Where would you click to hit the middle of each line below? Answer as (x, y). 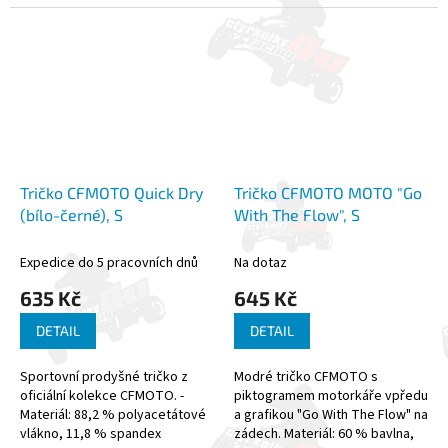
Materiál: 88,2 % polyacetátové (113, 415)
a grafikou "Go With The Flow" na (331, 415)
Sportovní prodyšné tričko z (104, 377)
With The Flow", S (297, 215)
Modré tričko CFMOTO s (306, 377)
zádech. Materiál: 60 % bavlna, (324, 434)
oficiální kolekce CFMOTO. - (102, 396)
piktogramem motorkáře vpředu (331, 396)
